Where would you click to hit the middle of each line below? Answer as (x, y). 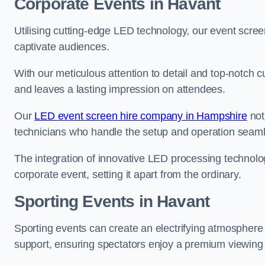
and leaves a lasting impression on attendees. (121, 90)
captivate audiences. (63, 47)
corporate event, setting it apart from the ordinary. (128, 175)
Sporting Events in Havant (112, 202)
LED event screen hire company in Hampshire (141, 116)
